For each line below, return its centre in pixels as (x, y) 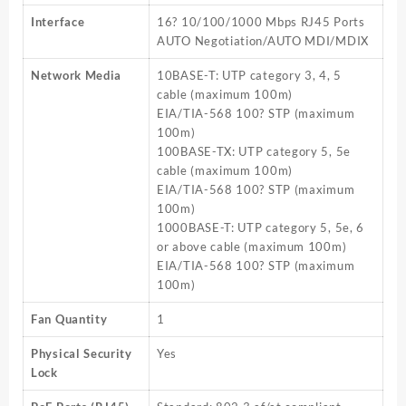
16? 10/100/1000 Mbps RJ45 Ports (261, 22)
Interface (58, 22)
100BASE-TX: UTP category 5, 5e (254, 152)
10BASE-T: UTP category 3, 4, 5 (249, 76)
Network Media (77, 76)
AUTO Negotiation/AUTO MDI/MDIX (263, 41)
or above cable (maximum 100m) (252, 247)
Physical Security (82, 354)
